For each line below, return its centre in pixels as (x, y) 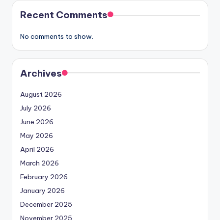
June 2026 (37, 122)
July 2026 (36, 108)
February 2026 (44, 177)
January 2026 (42, 190)
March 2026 (40, 163)
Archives (41, 73)
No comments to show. (57, 36)
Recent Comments (64, 14)
